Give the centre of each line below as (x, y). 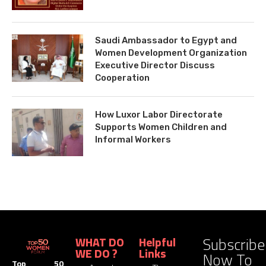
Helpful (157, 242)
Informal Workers (133, 139)
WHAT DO (100, 242)
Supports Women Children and (161, 127)
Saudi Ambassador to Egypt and (166, 40)
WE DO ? (96, 253)
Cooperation (122, 77)
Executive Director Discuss (155, 65)
